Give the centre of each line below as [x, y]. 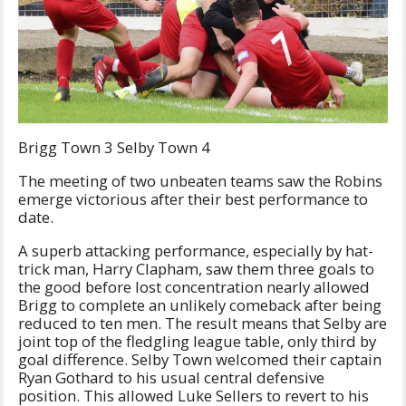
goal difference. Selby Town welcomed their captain [200, 359]
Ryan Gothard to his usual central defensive [171, 377]
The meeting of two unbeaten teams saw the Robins [200, 180]
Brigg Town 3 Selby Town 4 [114, 148]
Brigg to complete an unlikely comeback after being [200, 304]
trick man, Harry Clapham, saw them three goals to [196, 268]
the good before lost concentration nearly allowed [194, 286]
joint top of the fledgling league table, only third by [197, 341]
